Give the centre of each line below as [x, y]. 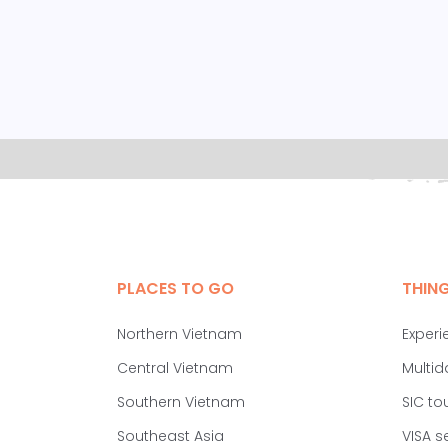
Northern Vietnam [179, 333]
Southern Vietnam [181, 401]
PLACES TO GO [175, 288]
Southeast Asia [170, 435]
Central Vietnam [175, 367]
